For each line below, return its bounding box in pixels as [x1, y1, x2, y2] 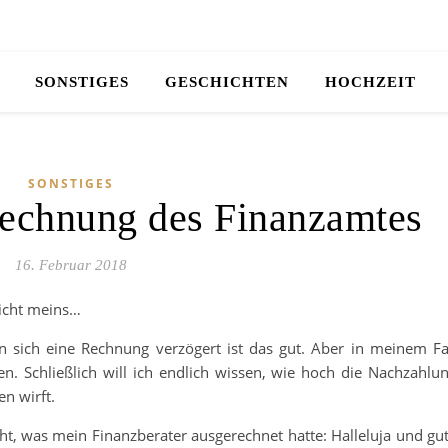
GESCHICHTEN [164, 74, 289, 90]
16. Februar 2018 [14, 257, 127, 273]
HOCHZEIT [324, 74, 416, 90]
